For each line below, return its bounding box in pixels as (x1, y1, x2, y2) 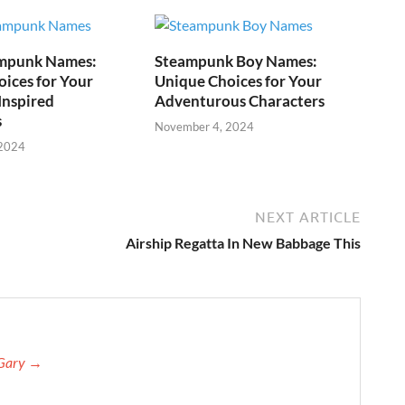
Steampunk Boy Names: (155, 51, 318, 71)
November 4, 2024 (155, 119, 255, 135)
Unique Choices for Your (155, 71, 323, 90)
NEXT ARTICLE (255, 209, 361, 226)
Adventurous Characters (155, 90, 325, 110)
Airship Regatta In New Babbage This (126, 234, 361, 252)
